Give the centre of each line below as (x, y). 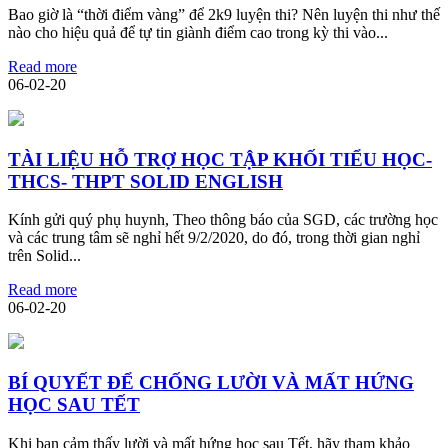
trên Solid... (44, 256)
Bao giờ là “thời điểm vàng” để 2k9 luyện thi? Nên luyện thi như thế (224, 14)
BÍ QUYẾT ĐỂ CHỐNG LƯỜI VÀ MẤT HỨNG (211, 383)
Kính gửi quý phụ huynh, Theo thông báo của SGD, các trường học (223, 220)
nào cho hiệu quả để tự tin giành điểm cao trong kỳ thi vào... (198, 32)
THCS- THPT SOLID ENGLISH (145, 181)
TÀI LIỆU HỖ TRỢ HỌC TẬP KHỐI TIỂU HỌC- (220, 159)
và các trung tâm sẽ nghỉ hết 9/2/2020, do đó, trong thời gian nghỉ (214, 238)
